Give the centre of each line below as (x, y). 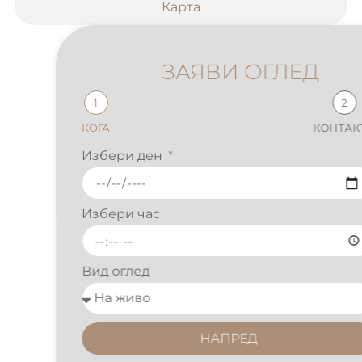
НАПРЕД (187, 339)
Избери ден (83, 156)
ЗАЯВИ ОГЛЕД (200, 72)
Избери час (80, 214)
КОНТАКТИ (303, 128)
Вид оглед (75, 271)
